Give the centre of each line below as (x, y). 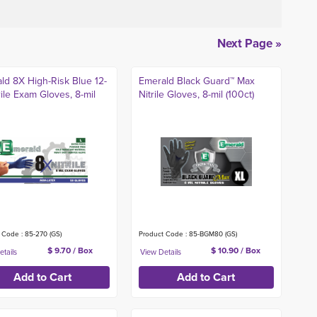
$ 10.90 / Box (236, 250)
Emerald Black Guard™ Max (196, 81)
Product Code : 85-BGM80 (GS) (188, 234)
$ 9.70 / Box (70, 250)
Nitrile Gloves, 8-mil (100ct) (196, 94)
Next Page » (249, 44)
